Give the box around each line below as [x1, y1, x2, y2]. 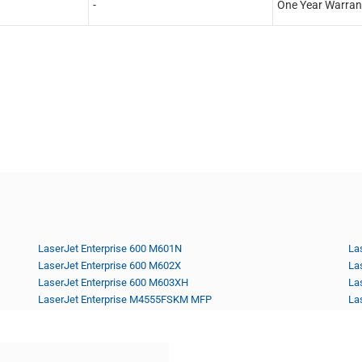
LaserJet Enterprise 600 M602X [38, 259, 182, 271]
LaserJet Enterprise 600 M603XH [38, 276, 189, 288]
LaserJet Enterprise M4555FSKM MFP [38, 293, 213, 305]
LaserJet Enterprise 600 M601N [38, 242, 183, 255]
